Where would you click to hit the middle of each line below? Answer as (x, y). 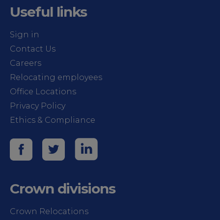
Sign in (25, 35)
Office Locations (43, 92)
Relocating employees (56, 77)
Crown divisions (63, 189)
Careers (26, 63)
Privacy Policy (38, 106)
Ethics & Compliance (53, 120)
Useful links (48, 12)
